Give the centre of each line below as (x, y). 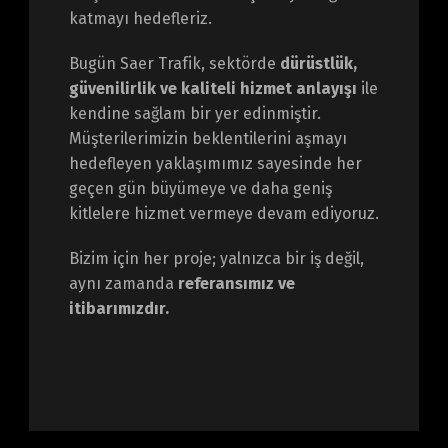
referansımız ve (236, 283)
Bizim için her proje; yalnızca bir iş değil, (216, 258)
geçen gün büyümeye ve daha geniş (200, 188)
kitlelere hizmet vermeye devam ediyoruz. (223, 213)
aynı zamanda (123, 283)
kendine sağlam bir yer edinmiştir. (194, 113)
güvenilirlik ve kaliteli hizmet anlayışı (212, 88)
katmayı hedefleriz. (140, 18)
